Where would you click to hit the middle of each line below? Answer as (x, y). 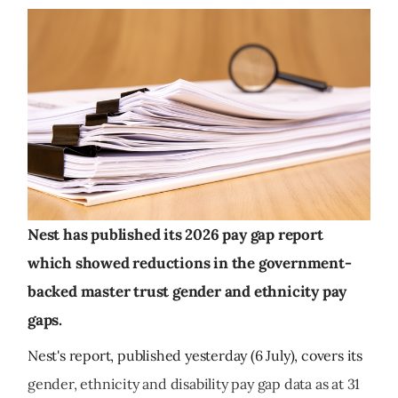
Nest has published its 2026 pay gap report (175, 235)
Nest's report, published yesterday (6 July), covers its (195, 356)
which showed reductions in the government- (190, 263)
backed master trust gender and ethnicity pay (187, 292)
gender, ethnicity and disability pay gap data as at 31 (194, 384)
